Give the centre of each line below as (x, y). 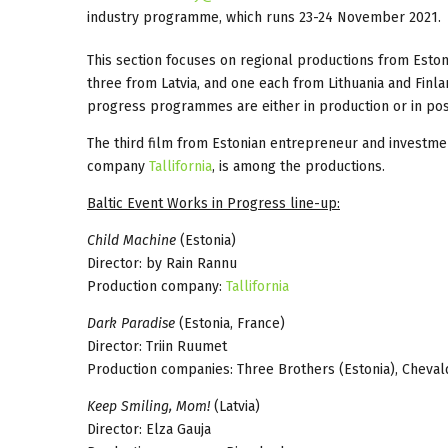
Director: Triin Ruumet (157, 346)
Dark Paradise (131, 323)
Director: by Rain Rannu (162, 263)
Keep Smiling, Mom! (148, 406)
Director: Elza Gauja (149, 429)
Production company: (156, 286)
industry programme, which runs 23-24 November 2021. (264, 17)
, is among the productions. (298, 166)
